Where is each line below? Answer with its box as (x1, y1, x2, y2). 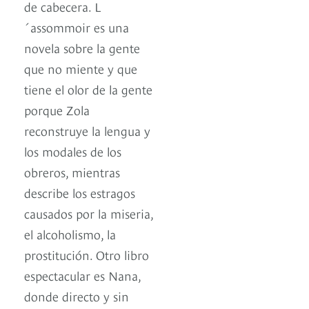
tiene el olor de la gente (24, 80, 152, 98)
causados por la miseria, (24, 204, 153, 222)
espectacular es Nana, (24, 266, 141, 284)
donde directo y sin (24, 287, 129, 305)
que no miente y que (24, 59, 137, 77)
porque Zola (24, 101, 90, 119)
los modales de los (24, 142, 121, 160)
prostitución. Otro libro (24, 246, 149, 263)
